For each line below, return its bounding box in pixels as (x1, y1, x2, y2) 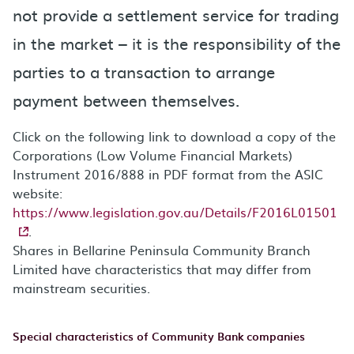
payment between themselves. (13, 88, 239, 111)
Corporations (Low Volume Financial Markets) (13, 145, 292, 164)
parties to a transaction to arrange (13, 59, 275, 83)
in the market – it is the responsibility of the (13, 31, 341, 55)
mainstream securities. (13, 278, 150, 297)
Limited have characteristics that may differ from (13, 259, 311, 278)
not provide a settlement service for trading (13, 2, 339, 26)
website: (13, 183, 62, 202)
